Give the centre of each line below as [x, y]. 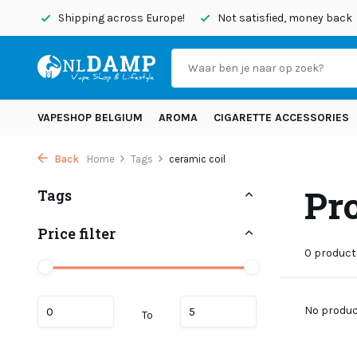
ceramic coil [197, 159]
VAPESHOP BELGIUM [90, 118]
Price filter [76, 233]
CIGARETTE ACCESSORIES [281, 118]
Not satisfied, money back [284, 18]
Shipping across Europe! [120, 18]
